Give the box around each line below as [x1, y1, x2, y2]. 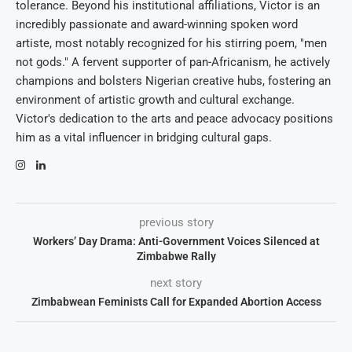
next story [150, 276, 202, 291]
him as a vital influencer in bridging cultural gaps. [16, 130, 272, 145]
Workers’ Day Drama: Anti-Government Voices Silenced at [32, 235, 320, 248]
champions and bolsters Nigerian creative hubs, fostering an [16, 74, 331, 89]
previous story [138, 215, 214, 230]
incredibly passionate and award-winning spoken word [16, 17, 298, 32]
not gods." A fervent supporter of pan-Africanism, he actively [16, 55, 330, 70]
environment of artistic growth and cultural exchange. [16, 93, 295, 108]
